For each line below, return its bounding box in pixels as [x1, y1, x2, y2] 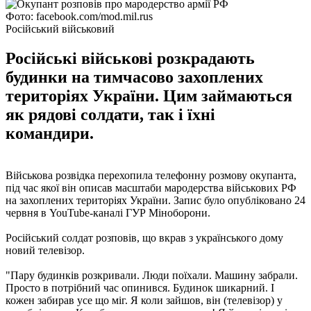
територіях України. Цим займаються [6, 86, 292, 105]
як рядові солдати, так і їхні [6, 105, 215, 124]
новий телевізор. [6, 244, 85, 256]
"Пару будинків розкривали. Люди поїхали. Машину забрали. [6, 269, 298, 281]
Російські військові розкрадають [6, 49, 255, 67]
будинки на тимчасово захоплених [6, 67, 263, 86]
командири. [6, 124, 94, 142]
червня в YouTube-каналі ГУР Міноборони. [6, 206, 210, 219]
